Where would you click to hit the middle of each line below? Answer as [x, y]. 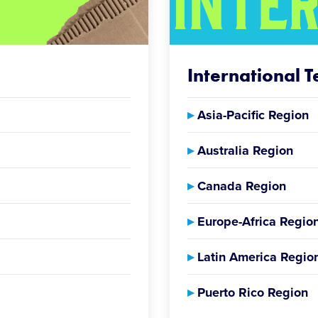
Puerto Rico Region [251, 292]
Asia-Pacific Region [251, 115]
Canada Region [240, 186]
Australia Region [243, 150]
